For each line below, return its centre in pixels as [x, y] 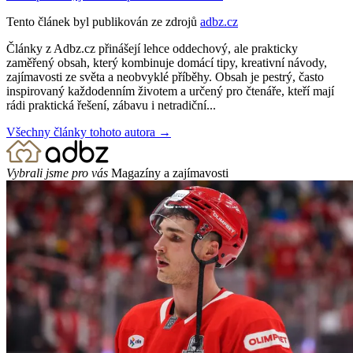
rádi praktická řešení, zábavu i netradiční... [111, 106]
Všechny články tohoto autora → [89, 132]
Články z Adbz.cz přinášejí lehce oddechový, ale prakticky [152, 49]
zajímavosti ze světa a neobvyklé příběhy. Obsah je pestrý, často [165, 77]
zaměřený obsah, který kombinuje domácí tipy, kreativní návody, [167, 63]
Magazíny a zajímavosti [170, 173]
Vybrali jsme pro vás [57, 173]
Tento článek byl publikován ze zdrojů [102, 22]
